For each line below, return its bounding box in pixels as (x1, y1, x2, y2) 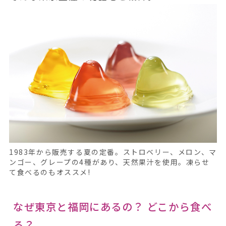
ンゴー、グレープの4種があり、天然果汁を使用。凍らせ (9, 157, 210, 167)
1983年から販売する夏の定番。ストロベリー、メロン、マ (9, 147, 217, 157)
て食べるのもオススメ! (9, 167, 91, 178)
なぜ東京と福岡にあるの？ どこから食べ (13, 199, 212, 214)
